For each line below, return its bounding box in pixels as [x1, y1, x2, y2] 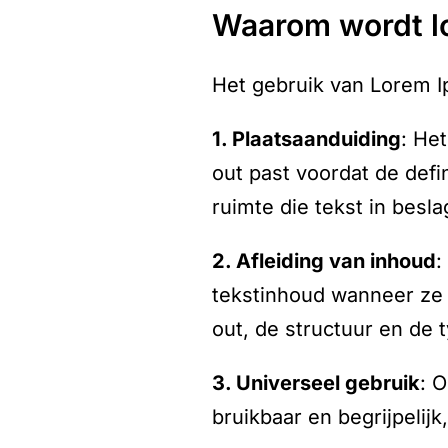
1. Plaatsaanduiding [212, 127, 401, 151]
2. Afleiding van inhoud [212, 249, 436, 273]
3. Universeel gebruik [212, 371, 420, 395]
